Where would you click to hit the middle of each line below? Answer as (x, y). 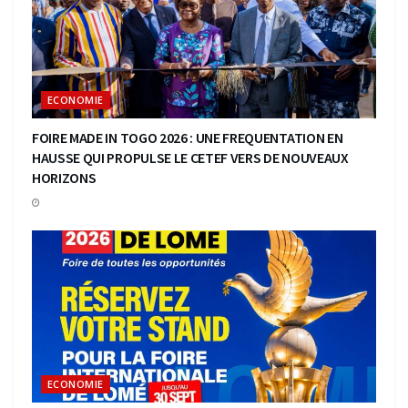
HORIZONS (64, 178)
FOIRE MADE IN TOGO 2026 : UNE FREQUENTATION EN (188, 138)
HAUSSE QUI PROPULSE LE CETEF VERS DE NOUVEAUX (190, 158)
